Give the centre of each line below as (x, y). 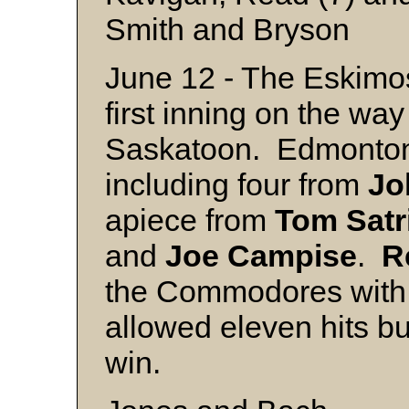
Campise (292, 256)
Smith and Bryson (227, 29)
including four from (236, 184)
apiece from (190, 220)
